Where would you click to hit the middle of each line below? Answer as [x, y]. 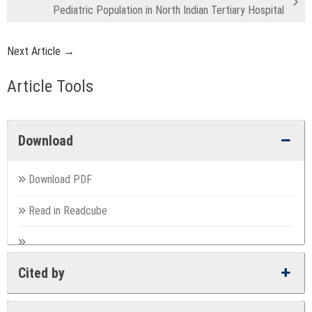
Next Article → [41, 51]
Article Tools [50, 86]
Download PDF [62, 179]
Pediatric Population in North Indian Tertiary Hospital [169, 10]
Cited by [41, 273]
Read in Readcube [68, 210]
